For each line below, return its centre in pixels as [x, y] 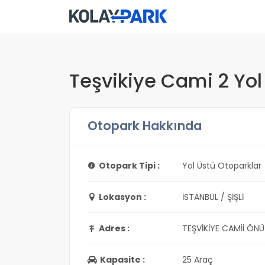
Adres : [114, 228]
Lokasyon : [122, 197]
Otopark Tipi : [129, 166]
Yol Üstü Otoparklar [222, 166]
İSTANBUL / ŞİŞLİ [213, 197]
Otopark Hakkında [145, 126]
